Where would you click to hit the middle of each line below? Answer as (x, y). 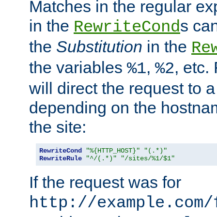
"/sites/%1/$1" (148, 158)
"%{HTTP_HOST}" (113, 150)
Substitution (99, 46)
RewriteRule (61, 158)
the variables (78, 67)
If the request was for (105, 182)
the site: (58, 127)
